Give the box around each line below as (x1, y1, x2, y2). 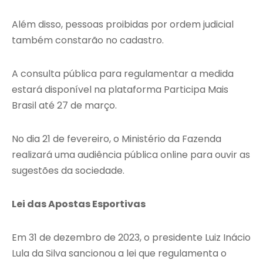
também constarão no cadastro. (12, 33, 164, 48)
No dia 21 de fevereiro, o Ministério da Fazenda (12, 132, 221, 146)
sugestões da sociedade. (12, 164, 124, 178)
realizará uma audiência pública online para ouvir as (12, 148, 250, 162)
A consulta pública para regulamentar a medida (12, 67, 234, 81)
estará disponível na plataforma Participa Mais (12, 83, 228, 97)
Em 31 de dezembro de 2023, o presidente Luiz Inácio (12, 231, 251, 245)
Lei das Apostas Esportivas (12, 197, 146, 211)
